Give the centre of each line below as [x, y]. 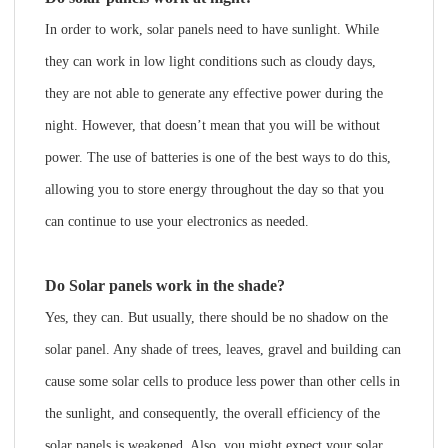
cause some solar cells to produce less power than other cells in [222, 381]
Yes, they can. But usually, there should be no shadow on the [216, 317]
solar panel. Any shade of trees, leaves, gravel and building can [222, 349]
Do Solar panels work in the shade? [164, 285]
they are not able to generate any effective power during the [213, 93]
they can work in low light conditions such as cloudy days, [210, 61]
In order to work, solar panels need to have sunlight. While [211, 29]
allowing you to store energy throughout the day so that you [214, 189]
